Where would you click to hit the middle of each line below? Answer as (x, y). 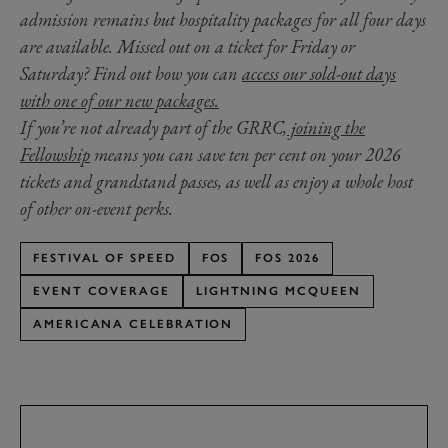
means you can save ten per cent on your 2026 (245, 155)
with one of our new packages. (119, 101)
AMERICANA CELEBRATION (133, 324)
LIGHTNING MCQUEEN (278, 291)
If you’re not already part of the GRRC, (153, 128)
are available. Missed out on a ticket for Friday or (187, 47)
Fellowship (55, 155)
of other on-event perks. (96, 209)
